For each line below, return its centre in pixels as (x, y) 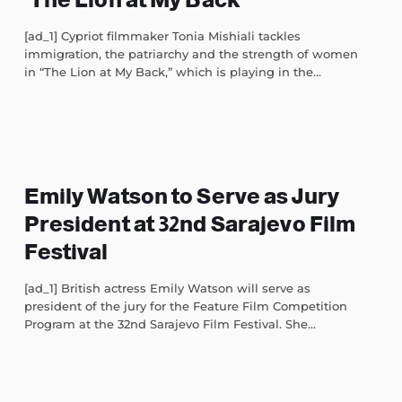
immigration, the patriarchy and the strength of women (191, 54)
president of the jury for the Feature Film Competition (185, 306)
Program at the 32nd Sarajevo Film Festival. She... (170, 324)
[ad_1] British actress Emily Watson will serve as (167, 288)
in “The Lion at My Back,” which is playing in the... (172, 72)
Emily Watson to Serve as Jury (181, 197)
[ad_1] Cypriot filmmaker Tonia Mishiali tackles (162, 36)
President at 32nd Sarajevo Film (190, 224)
